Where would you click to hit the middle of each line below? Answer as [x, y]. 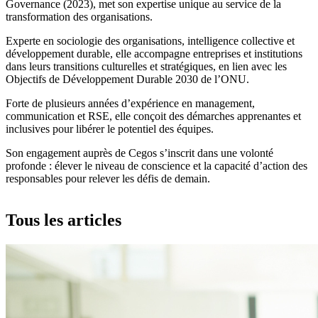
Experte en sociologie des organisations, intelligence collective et [150, 41]
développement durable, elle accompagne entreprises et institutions [154, 54]
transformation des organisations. [79, 17]
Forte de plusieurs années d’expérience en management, [130, 104]
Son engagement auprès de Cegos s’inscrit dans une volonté [139, 153]
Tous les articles [64, 220]
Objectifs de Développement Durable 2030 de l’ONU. [127, 79]
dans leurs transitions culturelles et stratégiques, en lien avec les [146, 67]
